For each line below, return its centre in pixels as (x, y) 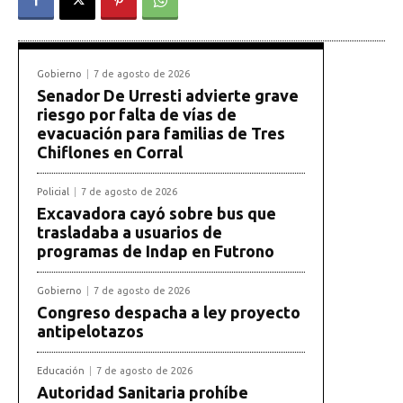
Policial (53, 191)
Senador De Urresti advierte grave (168, 95)
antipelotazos (90, 331)
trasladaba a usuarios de (130, 232)
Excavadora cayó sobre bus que (157, 213)
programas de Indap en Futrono (156, 251)
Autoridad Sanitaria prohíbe (143, 392)
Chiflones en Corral (110, 152)
